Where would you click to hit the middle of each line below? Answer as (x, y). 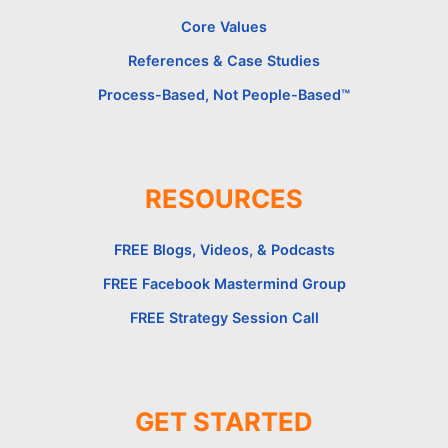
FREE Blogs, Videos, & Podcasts (224, 249)
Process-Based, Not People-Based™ (224, 94)
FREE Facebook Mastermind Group (224, 283)
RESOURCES (224, 198)
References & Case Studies (224, 60)
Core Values (224, 26)
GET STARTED (224, 421)
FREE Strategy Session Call (224, 317)
